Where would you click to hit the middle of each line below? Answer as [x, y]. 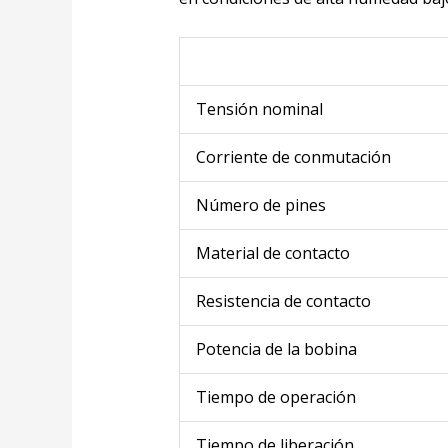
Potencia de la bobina [276, 348]
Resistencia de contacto [283, 300]
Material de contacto [272, 252]
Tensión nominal [259, 108]
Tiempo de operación [275, 396]
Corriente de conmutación [293, 156]
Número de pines [260, 204]
